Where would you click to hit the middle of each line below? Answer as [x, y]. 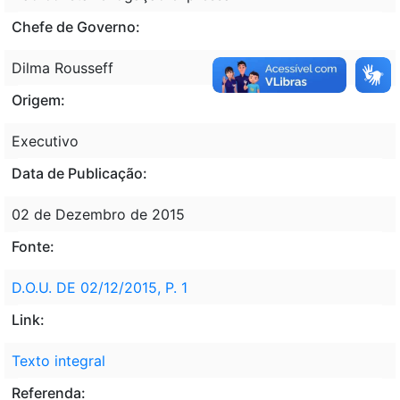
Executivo [45, 141]
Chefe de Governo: [76, 26]
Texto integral [58, 360]
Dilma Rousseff [62, 67]
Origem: [38, 100]
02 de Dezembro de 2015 [98, 214]
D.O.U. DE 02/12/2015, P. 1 [100, 287]
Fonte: [33, 246]
